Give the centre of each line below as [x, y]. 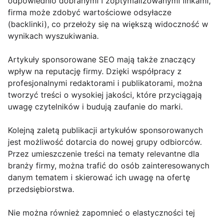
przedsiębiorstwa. [41, 189]
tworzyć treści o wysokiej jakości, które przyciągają [105, 95]
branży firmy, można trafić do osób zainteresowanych [109, 166]
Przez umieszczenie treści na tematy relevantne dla [104, 154]
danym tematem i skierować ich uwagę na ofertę [99, 178]
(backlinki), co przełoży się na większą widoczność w [108, 24]
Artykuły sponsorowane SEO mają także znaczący [102, 60]
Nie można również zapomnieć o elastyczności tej [101, 213]
